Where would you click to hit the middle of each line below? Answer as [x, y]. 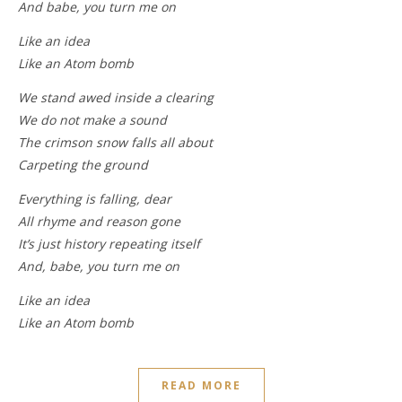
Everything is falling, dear [95, 198]
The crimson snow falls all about [115, 142]
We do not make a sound [92, 119]
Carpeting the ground [83, 164]
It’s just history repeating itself [109, 243]
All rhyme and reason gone [99, 221]
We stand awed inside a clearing [116, 97]
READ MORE [201, 385]
